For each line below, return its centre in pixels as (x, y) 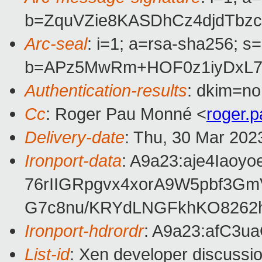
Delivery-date (75, 137)
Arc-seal (56, 44)
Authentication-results (106, 91)
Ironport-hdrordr (84, 231)
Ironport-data (73, 161)
